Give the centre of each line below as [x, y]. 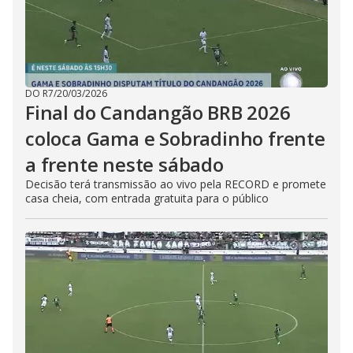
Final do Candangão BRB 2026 [158, 112]
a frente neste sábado [124, 164]
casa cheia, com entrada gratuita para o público [147, 198]
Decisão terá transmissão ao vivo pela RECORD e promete [176, 184]
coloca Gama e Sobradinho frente [175, 138]
